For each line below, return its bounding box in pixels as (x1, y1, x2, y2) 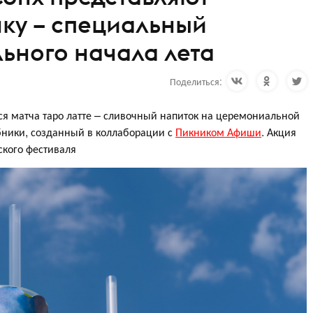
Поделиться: (169, 74, 222, 88)
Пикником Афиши (175, 123, 261, 140)
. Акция (261, 123, 296, 140)
